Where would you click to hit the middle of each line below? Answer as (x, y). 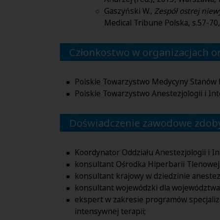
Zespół (167, 11)
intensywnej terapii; (110, 211)
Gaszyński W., (129, 11)
